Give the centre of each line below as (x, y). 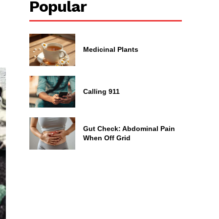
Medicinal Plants (110, 50)
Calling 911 (101, 91)
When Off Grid (107, 138)
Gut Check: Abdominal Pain (129, 128)
